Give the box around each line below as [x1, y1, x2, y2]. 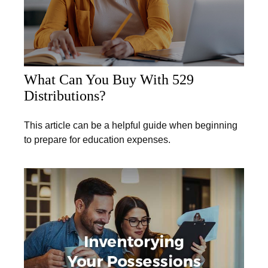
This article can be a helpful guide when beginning [24, 120, 237, 130]
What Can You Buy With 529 [24, 71, 194, 87]
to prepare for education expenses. [24, 134, 170, 145]
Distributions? [24, 87, 106, 103]
